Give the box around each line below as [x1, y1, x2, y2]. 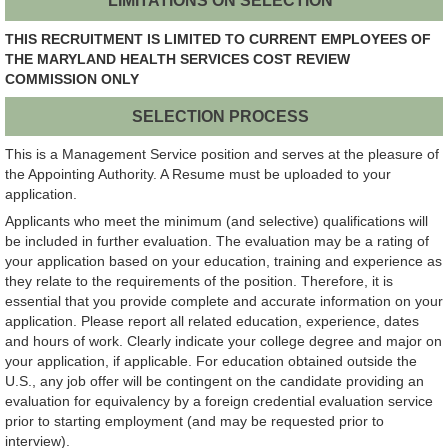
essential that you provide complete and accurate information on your [5, 293, 443, 310]
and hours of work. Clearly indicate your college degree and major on [5, 333, 442, 350]
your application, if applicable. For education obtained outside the [5, 353, 417, 370]
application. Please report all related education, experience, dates [5, 313, 419, 330]
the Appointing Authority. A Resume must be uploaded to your [5, 166, 391, 183]
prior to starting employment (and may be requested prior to [5, 413, 384, 430]
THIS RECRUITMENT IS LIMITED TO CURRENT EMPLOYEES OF [5, 30, 431, 47]
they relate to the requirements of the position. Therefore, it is [5, 273, 393, 290]
